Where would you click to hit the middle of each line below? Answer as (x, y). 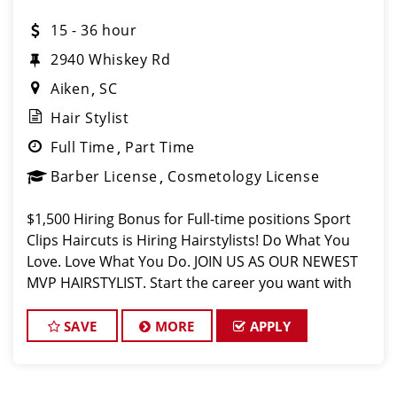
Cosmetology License (244, 176)
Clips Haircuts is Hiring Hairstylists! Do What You (188, 240)
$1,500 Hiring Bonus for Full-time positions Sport (189, 219)
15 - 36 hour (94, 30)
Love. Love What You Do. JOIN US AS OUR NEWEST (192, 261)
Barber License (104, 176)
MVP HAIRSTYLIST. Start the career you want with (189, 283)
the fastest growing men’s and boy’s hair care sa (187, 304)
